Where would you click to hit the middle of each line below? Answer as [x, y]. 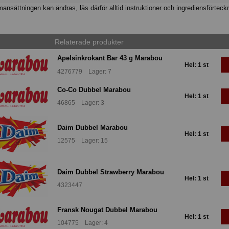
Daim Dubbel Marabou [93, 127]
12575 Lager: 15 [83, 141]
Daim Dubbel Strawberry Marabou [111, 172]
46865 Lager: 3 [81, 102]
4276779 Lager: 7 [84, 71]
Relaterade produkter [89, 42]
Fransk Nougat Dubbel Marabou [107, 210]
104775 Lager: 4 [83, 223]
